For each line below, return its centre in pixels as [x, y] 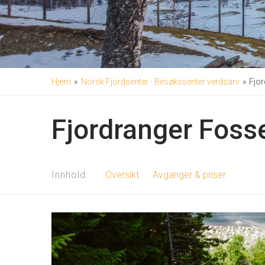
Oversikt [122, 174]
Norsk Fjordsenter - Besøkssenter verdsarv [160, 81]
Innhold [69, 174]
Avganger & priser [190, 174]
